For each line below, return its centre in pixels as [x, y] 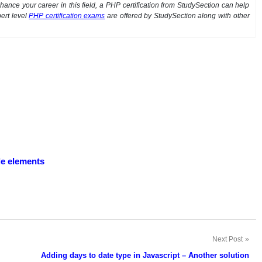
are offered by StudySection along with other [177, 15]
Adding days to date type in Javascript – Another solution [145, 255]
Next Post [227, 239]
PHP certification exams [67, 15]
